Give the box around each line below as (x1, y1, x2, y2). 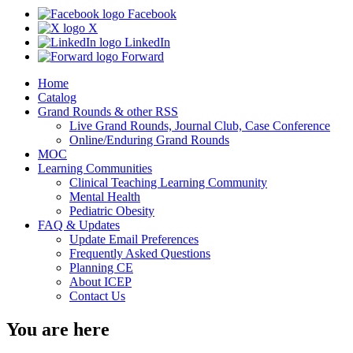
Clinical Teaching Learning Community (69, 176, 267, 190)
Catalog (38, 91, 76, 105)
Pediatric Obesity (69, 204, 154, 218)
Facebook (124, 7, 176, 21)
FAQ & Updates (38, 218, 120, 232)
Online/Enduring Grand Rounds (69, 133, 229, 147)
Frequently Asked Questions (69, 247, 210, 261)
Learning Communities (38, 162, 152, 176)
